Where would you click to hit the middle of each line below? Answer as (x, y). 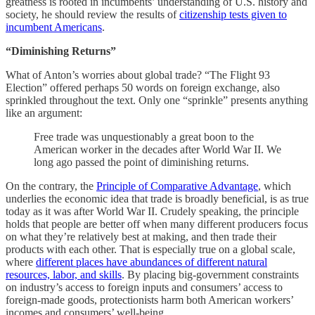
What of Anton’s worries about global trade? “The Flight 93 (138, 75)
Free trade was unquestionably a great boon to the (144, 137)
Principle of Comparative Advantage (177, 186)
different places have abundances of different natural (152, 262)
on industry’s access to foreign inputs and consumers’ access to (144, 288)
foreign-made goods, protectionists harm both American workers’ (149, 300)
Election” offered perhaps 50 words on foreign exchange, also (143, 88)
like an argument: (44, 113)
